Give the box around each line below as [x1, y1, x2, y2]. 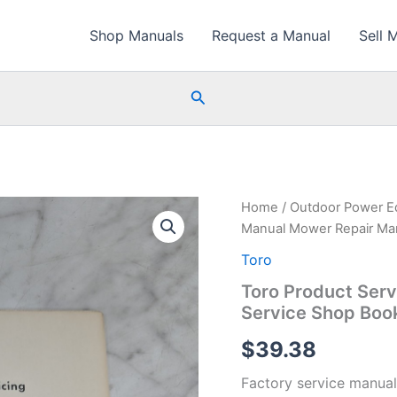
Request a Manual [212, 27, 331, 44]
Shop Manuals [90, 27, 183, 44]
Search [189, 86, 242, 105]
